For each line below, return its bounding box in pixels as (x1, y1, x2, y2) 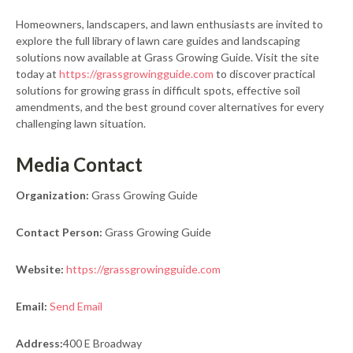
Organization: (16, 188, 89, 203)
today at (16, 67, 59, 81)
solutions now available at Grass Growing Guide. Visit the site (16, 50, 319, 65)
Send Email (50, 299, 102, 314)
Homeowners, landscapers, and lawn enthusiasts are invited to (16, 17, 323, 32)
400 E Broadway (63, 336, 142, 351)
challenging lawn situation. (16, 117, 146, 131)
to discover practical (214, 67, 315, 81)
